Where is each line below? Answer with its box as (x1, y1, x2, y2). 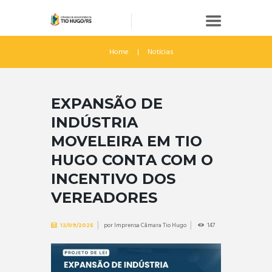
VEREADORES (51, 188, 157, 206)
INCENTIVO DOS (51, 169, 175, 188)
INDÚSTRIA (51, 113, 138, 131)
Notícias (148, 46, 174, 58)
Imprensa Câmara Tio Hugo (114, 220, 186, 231)
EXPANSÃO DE (51, 94, 163, 112)
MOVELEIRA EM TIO (51, 132, 202, 150)
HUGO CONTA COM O (51, 151, 213, 169)
